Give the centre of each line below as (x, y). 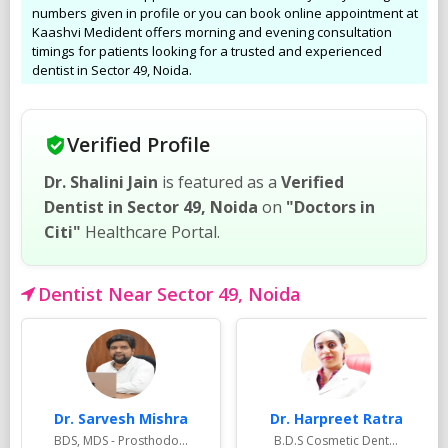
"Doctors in (330, 206)
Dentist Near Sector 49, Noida (169, 293)
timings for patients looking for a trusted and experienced (207, 50)
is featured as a (219, 181)
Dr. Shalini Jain (101, 181)
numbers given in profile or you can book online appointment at (225, 12)
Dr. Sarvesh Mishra (121, 418)
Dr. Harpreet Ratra (336, 418)
